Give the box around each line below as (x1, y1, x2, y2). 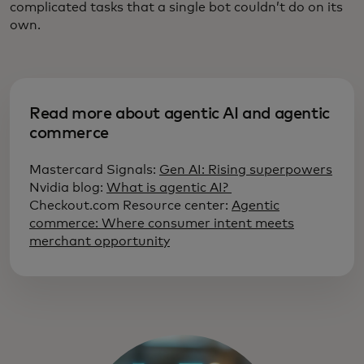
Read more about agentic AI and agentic (29, 106, 330, 123)
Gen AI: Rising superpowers (159, 163, 332, 177)
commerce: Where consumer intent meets (29, 217, 294, 231)
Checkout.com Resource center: (29, 199, 232, 213)
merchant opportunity (29, 235, 170, 249)
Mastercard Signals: (29, 163, 159, 177)
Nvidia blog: (29, 181, 106, 195)
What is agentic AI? (106, 181, 232, 195)
